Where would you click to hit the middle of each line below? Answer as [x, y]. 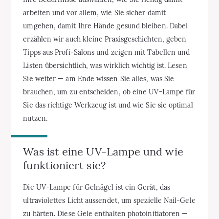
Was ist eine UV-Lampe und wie [103, 151]
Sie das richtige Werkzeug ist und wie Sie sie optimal [108, 105]
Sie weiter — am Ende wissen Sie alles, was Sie [99, 78]
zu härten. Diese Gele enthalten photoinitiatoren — [106, 213]
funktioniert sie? [64, 165]
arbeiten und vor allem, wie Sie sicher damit [94, 12]
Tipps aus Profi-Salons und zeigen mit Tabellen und [107, 52]
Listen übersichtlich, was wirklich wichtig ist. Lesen [105, 65]
